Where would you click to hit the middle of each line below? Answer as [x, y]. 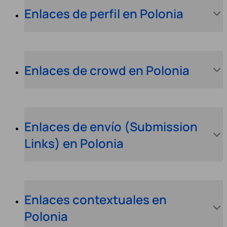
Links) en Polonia [74, 143]
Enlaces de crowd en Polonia [107, 70]
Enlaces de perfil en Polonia [104, 14]
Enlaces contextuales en [96, 200]
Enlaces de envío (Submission [111, 126]
